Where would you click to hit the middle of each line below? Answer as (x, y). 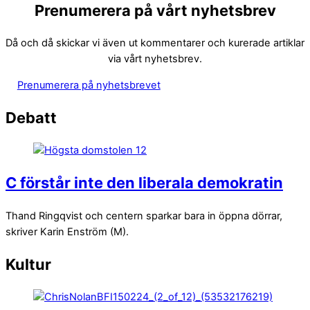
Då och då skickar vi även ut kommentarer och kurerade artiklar (155, 43)
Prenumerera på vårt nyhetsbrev (155, 11)
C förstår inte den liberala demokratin (144, 183)
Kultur (28, 264)
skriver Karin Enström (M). (67, 231)
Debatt (31, 118)
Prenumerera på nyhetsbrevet (89, 85)
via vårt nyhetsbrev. (155, 59)
